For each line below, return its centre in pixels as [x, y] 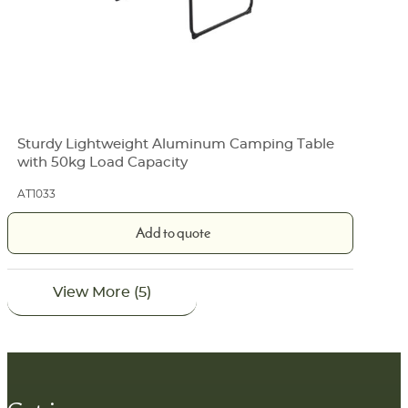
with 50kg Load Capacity [103, 163]
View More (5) [102, 292]
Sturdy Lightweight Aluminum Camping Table [176, 145]
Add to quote [173, 235]
